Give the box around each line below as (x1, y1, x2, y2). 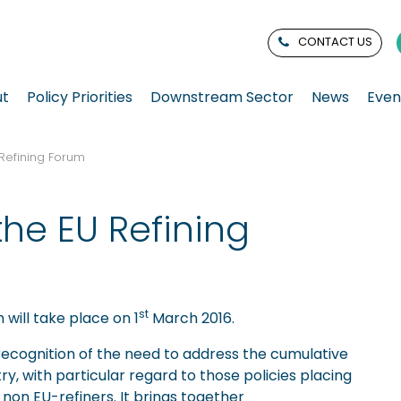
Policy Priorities (27, 86, 132, 107)
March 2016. (152, 307, 235, 328)
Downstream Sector (150, 86, 294, 107)
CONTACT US (298, 32, 373, 50)
